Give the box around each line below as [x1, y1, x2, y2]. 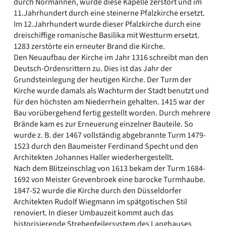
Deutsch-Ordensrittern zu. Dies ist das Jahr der [14, 63, 172, 74]
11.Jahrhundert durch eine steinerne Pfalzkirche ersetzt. [14, 7, 205, 19]
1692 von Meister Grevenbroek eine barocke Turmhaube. [14, 174, 205, 185]
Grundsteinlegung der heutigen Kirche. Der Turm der [14, 74, 192, 85]
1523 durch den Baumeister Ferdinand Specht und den [14, 140, 198, 152]
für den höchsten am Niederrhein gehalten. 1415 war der [14, 96, 205, 107]
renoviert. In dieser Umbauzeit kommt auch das [14, 207, 174, 218]
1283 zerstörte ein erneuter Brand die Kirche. [14, 40, 165, 52]
